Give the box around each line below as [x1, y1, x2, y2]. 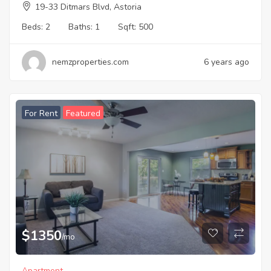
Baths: [68, 21, 95, 33]
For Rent [25, 108, 57, 120]
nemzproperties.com [52, 56, 129, 68]
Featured [66, 108, 100, 120]
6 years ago [204, 56, 249, 68]
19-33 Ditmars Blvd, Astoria [35, 1, 142, 13]
